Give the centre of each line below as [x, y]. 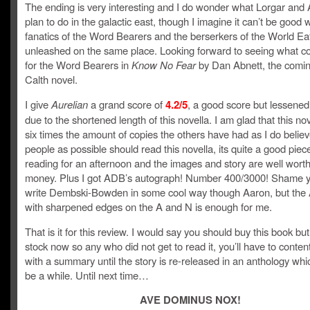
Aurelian [70, 104]
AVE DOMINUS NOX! [190, 300]
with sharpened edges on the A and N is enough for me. [148, 207]
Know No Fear [164, 65]
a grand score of [127, 104]
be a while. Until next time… [87, 275]
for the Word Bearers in [78, 65]
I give [38, 104]
